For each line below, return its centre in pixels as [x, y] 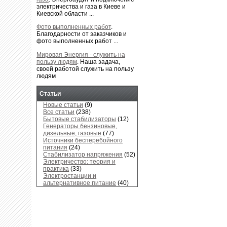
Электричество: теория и [80, 161]
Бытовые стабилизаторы [80, 119]
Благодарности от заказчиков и [82, 34]
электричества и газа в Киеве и [81, 7]
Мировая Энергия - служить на [81, 54]
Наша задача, [100, 62]
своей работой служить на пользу [85, 69]
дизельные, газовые [72, 133]
